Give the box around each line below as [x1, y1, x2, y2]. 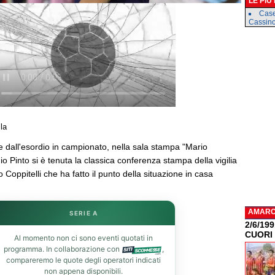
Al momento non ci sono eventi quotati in [14, 233, 153, 242]
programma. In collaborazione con [3, 244, 122, 254]
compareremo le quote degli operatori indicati [6, 255, 161, 265]
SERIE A [69, 209, 98, 217]
